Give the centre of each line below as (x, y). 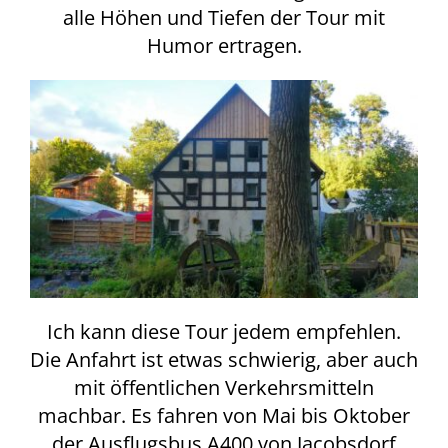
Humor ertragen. (224, 45)
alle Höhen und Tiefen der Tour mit (224, 17)
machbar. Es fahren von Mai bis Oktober (224, 415)
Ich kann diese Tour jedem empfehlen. (224, 331)
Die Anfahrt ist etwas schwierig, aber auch (224, 359)
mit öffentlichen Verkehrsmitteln (224, 387)
